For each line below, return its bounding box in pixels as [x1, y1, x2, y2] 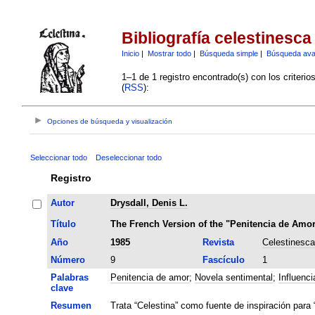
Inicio [121, 49, 139, 58]
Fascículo [202, 254, 245, 265]
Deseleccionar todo [95, 153, 162, 162]
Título [50, 218, 76, 229]
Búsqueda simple [199, 49, 258, 58]
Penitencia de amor [110, 271, 189, 283]
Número [50, 254, 85, 265]
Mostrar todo [147, 49, 191, 58]
